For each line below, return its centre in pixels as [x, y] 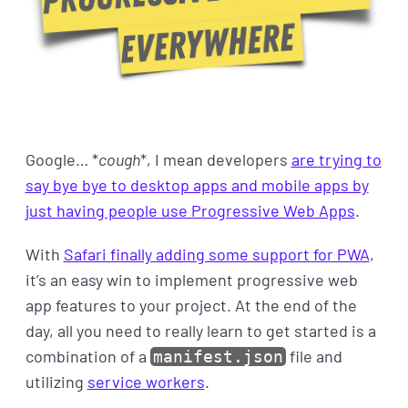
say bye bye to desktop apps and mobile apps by [197, 185]
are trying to [336, 160]
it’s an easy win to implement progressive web [191, 280]
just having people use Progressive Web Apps [190, 211]
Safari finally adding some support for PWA [216, 255]
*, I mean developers [215, 160]
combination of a [87, 357]
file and [314, 357]
